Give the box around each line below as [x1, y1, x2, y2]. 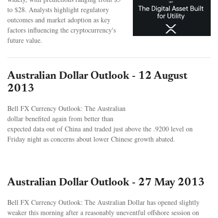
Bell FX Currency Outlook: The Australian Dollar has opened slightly [7, 197, 200, 207]
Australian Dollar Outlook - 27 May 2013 [7, 177, 205, 188]
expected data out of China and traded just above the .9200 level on [7, 124, 193, 133]
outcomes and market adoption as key [7, 15, 110, 24]
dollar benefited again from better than [7, 113, 113, 123]
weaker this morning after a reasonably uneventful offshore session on [7, 207, 199, 217]
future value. [7, 35, 42, 45]
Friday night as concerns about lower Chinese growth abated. [7, 134, 175, 144]
